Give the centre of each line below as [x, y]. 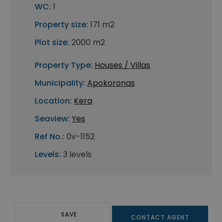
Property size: [61, 25]
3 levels [77, 155]
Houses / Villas [122, 65]
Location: [53, 101]
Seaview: [52, 119]
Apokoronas [111, 83]
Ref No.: [50, 137]
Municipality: [60, 83]
